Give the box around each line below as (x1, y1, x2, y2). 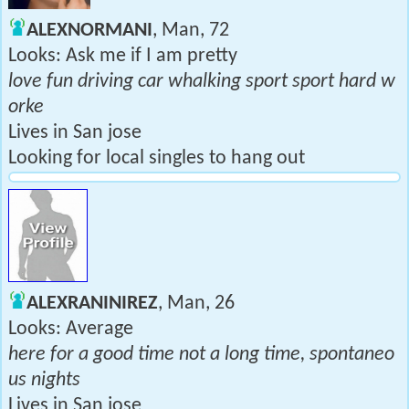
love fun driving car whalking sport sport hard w (8, 71, 395, 92)
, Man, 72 (152, 20, 229, 41)
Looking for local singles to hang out (8, 148, 305, 169)
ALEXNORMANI (26, 20, 152, 41)
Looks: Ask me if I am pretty (8, 46, 237, 67)
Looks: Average (8, 319, 133, 340)
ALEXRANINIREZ (26, 293, 158, 314)
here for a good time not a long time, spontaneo (8, 344, 394, 365)
